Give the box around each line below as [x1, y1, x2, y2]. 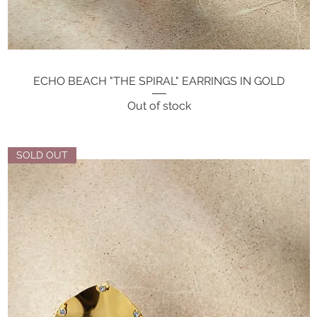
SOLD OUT [16, 149, 68, 161]
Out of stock [127, 98, 191, 113]
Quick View [133, 74, 185, 86]
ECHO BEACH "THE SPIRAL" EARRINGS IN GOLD [33, 74, 285, 88]
